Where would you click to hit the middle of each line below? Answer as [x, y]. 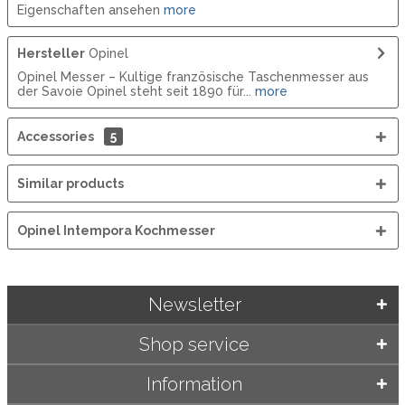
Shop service [194, 344]
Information [194, 384]
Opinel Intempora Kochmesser [116, 230]
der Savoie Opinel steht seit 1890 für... [134, 91]
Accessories [57, 136]
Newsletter [194, 304]
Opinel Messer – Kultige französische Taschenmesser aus [193, 76]
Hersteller [51, 53]
